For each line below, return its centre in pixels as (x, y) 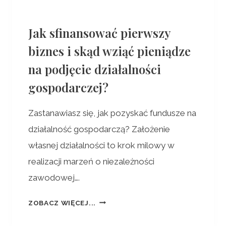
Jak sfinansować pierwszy (99, 33)
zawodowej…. (54, 177)
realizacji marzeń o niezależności (91, 161)
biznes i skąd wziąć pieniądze (109, 51)
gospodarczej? (68, 87)
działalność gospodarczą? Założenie (99, 129)
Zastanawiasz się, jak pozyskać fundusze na (112, 113)
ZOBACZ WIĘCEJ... (62, 203)
